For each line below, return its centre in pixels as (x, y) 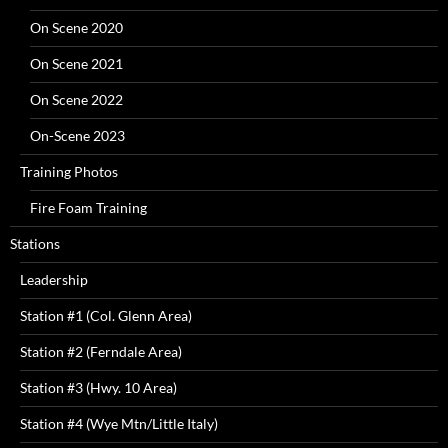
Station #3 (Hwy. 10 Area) (98, 387)
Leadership (54, 279)
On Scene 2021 (76, 63)
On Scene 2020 (76, 27)
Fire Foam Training (88, 207)
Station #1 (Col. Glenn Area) (106, 315)
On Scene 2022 (76, 99)
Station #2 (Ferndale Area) (101, 351)
